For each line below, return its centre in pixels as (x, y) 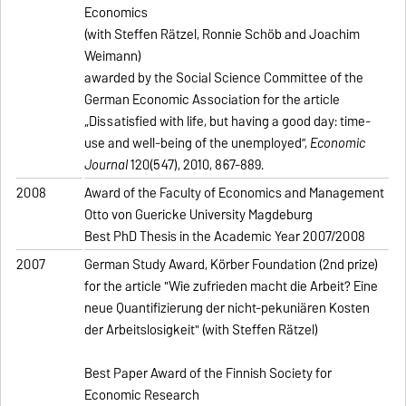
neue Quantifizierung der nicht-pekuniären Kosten (227, 309)
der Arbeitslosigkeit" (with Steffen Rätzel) (202, 330)
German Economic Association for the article (213, 100)
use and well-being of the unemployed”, (198, 144)
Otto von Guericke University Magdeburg (199, 215)
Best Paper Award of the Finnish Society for (208, 374)
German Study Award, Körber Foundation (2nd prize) (232, 265)
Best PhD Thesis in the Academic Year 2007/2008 (225, 237)
